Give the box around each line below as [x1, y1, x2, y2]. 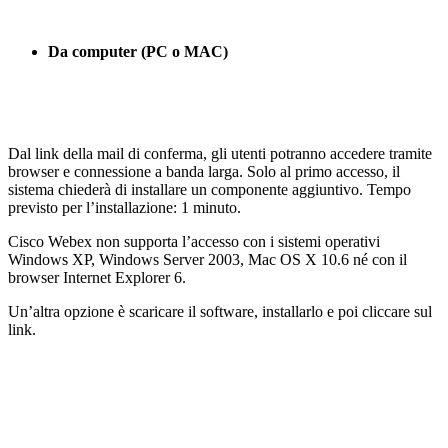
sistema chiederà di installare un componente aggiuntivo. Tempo [8, 181, 411, 199]
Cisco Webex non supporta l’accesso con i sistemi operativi [8, 233, 380, 251]
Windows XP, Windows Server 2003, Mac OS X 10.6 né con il [8, 251, 407, 269]
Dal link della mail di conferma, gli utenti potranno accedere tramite [8, 145, 432, 163]
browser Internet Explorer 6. [8, 269, 186, 287]
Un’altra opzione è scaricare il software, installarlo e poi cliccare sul [8, 303, 432, 321]
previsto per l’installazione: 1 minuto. [8, 199, 241, 217]
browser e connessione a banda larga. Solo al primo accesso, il [8, 163, 400, 181]
